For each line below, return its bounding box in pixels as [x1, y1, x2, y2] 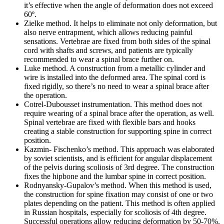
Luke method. [24, 64, 68, 73]
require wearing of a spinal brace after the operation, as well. [24, 109, 214, 118]
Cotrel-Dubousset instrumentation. [24, 100, 132, 109]
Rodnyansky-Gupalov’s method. [24, 181, 126, 190]
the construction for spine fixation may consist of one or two [24, 190, 213, 199]
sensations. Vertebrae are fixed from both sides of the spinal [24, 37, 210, 46]
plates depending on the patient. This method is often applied [24, 199, 215, 208]
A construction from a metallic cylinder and [68, 64, 205, 73]
